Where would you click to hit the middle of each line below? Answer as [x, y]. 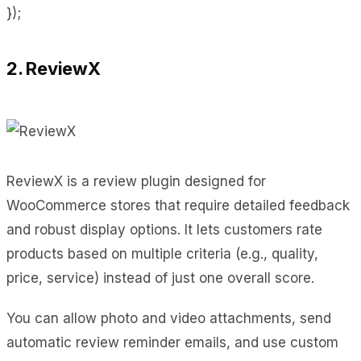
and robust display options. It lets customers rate [164, 229]
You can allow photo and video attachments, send [169, 318]
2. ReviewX [54, 68]
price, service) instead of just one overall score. [160, 278]
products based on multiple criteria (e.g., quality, [162, 253]
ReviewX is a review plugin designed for [136, 181]
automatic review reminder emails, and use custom [172, 342]
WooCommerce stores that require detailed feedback [178, 205]
